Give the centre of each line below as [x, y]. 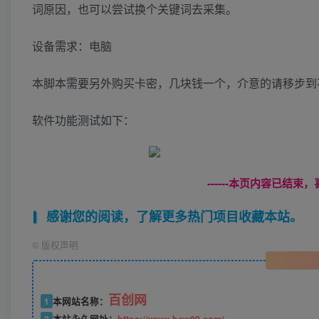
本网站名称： [80, 302]
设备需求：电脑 [72, 46]
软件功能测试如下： [83, 120]
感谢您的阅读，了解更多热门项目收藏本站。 [174, 217]
